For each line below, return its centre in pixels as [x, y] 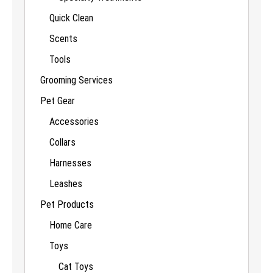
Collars [62, 142]
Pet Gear [58, 101]
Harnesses [70, 163]
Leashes [66, 183]
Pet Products [67, 204]
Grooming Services [76, 80]
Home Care [71, 225]
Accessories [74, 121]
